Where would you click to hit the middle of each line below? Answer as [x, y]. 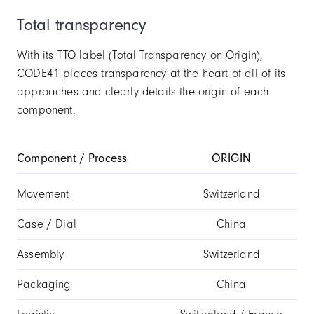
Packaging [44, 285]
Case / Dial [47, 224]
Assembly [41, 254]
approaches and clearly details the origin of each [143, 92]
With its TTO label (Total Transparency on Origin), [140, 55]
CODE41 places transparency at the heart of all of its [151, 74]
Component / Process [72, 158]
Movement [43, 194]
